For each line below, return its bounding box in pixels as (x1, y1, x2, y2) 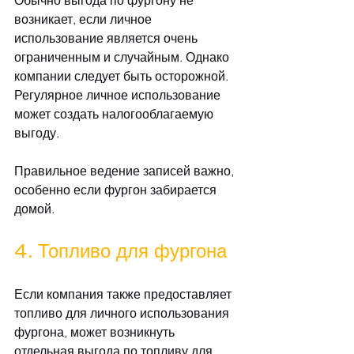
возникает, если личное (14, 11, 155, 28)
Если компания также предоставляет (14, 286, 235, 303)
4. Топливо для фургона (14, 239, 227, 263)
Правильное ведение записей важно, (14, 163, 237, 179)
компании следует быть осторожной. (14, 68, 232, 85)
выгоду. (14, 125, 59, 141)
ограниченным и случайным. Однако (14, 49, 232, 66)
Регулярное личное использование (14, 87, 224, 104)
